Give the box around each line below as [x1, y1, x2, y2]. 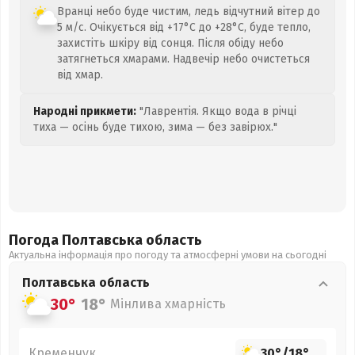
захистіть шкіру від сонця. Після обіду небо [57, 36, 284, 50]
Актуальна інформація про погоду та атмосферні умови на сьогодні [9, 249, 326, 261]
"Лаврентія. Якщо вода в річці [136, 105, 296, 118]
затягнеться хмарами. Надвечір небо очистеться [57, 52, 310, 66]
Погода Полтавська [9, 231, 146, 249]
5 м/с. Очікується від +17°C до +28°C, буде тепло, [57, 21, 311, 34]
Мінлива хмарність [110, 296, 226, 311]
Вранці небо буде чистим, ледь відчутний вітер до [57, 5, 320, 18]
